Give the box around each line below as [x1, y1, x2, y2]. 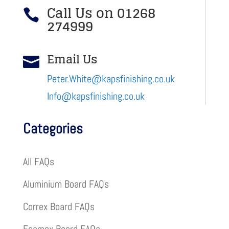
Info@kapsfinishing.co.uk [47, 89, 145, 103]
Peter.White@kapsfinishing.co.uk [47, 72, 175, 85]
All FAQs [22, 155, 54, 168]
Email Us [47, 49, 98, 70]
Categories [22, 120, 83, 138]
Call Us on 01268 [47, 1, 155, 25]
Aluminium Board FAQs [22, 177, 109, 191]
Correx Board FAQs [22, 200, 95, 213]
